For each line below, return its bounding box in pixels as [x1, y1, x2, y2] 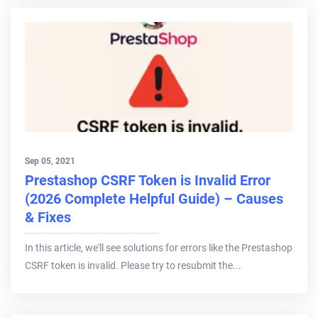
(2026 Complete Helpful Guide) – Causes [25, 190, 283, 208]
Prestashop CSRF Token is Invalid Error [25, 172, 270, 190]
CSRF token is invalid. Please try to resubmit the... [25, 260, 241, 272]
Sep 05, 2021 [25, 156, 75, 167]
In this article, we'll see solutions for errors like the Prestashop [25, 242, 292, 254]
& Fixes [25, 209, 71, 226]
